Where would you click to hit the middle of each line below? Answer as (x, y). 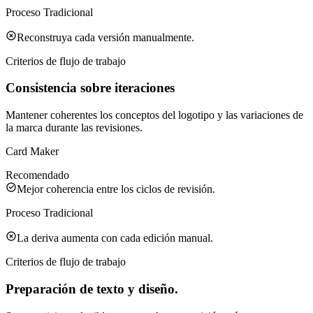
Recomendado (37, 175)
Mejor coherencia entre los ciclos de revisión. (116, 189)
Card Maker (32, 152)
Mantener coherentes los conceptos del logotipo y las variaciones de (154, 115)
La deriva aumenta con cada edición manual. (115, 238)
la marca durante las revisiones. (74, 128)
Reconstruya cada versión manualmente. (105, 37)
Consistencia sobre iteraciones (90, 88)
